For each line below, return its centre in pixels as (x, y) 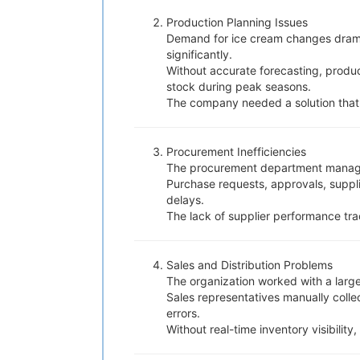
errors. (183, 313)
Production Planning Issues (237, 22)
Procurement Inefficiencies (236, 151)
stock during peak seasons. (239, 86)
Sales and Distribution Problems (250, 265)
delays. (185, 200)
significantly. (199, 54)
